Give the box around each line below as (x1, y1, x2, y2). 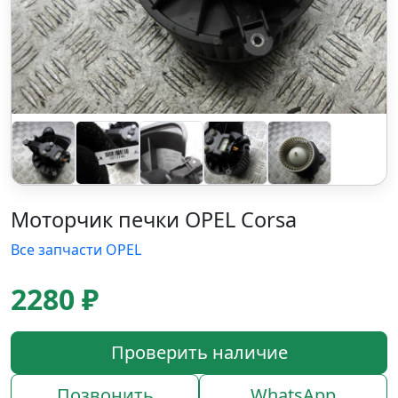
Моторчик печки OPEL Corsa (11, 205, 297, 234)
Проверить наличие (110, 340, 288, 364)
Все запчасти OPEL (11, 240, 141, 259)
